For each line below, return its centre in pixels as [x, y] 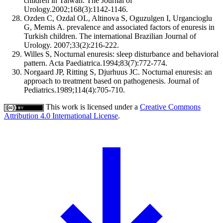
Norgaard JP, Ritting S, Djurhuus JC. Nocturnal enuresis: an [118, 72]
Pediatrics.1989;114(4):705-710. [74, 90]
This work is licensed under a [92, 107]
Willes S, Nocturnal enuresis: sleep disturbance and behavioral [121, 54]
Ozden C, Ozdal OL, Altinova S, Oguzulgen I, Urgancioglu [118, 18]
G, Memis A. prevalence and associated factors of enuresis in [119, 27]
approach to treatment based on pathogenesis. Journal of [111, 81]
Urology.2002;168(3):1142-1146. [76, 9]
